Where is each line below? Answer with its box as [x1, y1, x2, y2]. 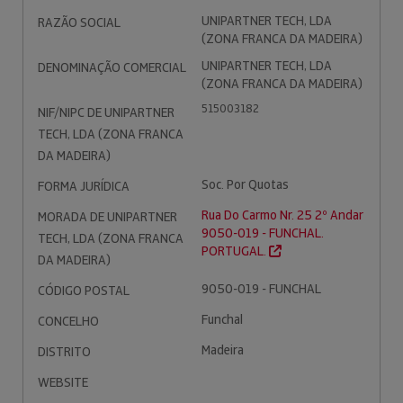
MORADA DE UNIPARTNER [38, 209, 177, 225]
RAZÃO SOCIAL [38, 14, 121, 31]
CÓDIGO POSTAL [38, 282, 130, 299]
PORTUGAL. [201, 243, 269, 259]
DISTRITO [38, 344, 91, 360]
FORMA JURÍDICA [38, 178, 130, 194]
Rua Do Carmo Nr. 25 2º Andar [201, 207, 363, 223]
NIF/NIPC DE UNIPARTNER [38, 104, 175, 121]
